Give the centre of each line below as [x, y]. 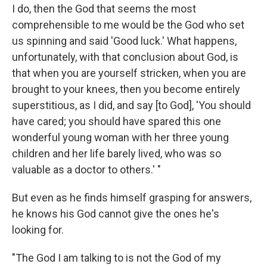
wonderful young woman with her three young [120, 137]
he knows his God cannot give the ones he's [116, 213]
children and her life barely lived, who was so [117, 153]
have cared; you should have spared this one [117, 121]
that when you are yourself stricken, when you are [129, 73]
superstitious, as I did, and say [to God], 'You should [131, 105]
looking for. [38, 229]
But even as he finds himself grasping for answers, [132, 197]
